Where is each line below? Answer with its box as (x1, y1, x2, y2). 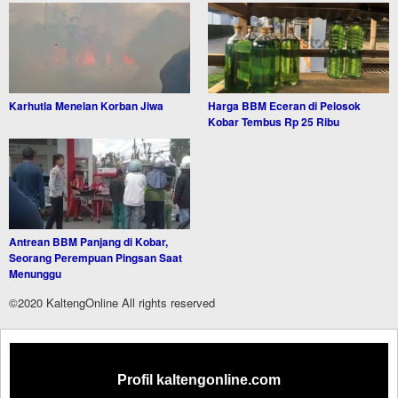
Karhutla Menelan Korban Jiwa (9, 98, 163, 115)
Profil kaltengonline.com (117, 372, 281, 388)
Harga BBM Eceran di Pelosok (208, 98, 361, 115)
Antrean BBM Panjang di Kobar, (9, 234, 168, 251)
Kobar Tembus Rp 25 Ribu (208, 114, 339, 131)
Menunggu (9, 266, 61, 283)
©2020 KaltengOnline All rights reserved (9, 294, 215, 312)
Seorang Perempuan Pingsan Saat (9, 250, 182, 267)
